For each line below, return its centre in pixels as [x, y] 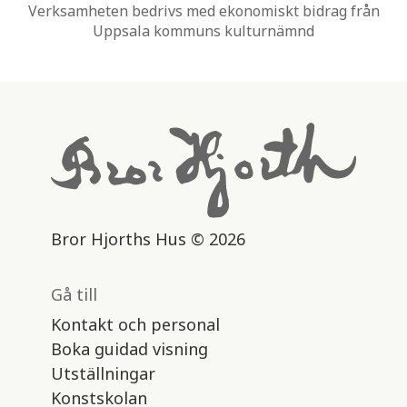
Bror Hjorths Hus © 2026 [148, 238]
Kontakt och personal [135, 324]
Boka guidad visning [129, 348]
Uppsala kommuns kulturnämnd [203, 31]
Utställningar [103, 373]
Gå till [74, 294]
